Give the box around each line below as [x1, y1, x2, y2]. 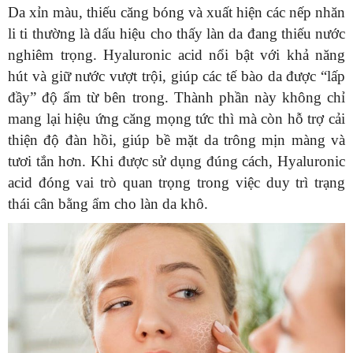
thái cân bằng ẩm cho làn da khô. [8, 195, 208, 212]
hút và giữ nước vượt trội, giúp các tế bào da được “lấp [8, 67, 345, 84]
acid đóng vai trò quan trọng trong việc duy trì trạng [8, 173, 345, 191]
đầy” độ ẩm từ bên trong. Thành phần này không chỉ [8, 88, 345, 106]
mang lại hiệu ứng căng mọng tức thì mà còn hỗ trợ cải [8, 110, 345, 127]
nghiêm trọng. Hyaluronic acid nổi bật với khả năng [8, 46, 345, 63]
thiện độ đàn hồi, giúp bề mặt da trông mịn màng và [8, 131, 345, 148]
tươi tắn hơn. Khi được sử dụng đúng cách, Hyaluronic [8, 152, 345, 169]
